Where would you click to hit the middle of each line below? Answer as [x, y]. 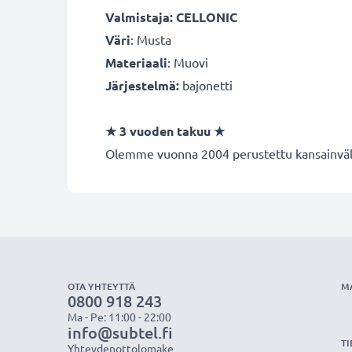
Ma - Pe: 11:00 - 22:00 [119, 317]
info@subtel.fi [120, 332]
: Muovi [188, 62]
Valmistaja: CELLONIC [171, 17]
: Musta [151, 39]
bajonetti [206, 85]
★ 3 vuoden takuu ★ [165, 131]
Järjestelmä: [142, 85]
